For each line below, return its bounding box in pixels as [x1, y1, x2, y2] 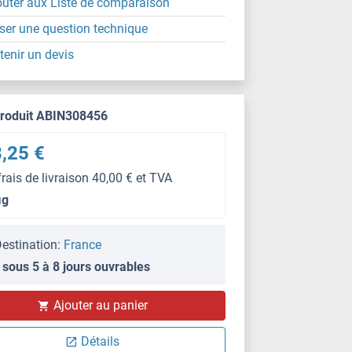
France [64, 237, 102, 252]
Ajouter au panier [53, 298, 148, 313]
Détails [81, 334, 120, 349]
